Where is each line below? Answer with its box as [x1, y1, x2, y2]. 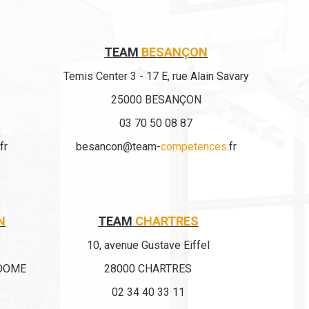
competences [160, 140, 227, 153]
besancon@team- [75, 140, 161, 153]
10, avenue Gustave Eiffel [86, 239, 210, 252]
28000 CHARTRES [104, 262, 192, 275]
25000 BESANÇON [110, 93, 201, 106]
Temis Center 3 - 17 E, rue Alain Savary [63, 70, 249, 83]
